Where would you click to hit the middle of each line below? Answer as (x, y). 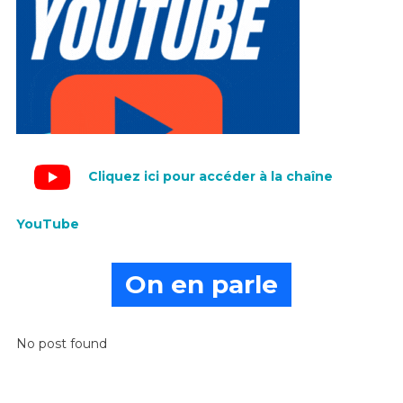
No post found (61, 343)
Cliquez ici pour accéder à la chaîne (210, 176)
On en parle (201, 284)
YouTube (47, 224)
